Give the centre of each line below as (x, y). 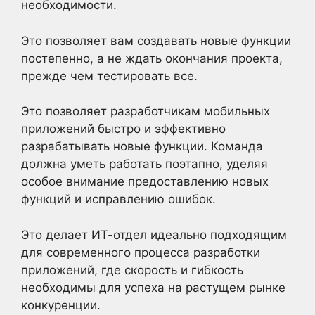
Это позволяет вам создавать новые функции (156, 40)
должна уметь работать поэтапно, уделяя (144, 164)
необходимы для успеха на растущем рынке (153, 287)
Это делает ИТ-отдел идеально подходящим (154, 234)
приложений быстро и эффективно (123, 129)
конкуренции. (61, 305)
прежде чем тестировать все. (109, 76)
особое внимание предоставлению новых (145, 181)
